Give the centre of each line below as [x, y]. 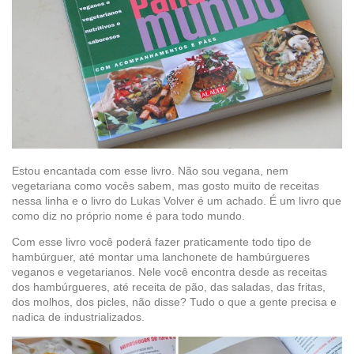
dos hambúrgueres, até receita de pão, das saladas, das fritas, [169, 287]
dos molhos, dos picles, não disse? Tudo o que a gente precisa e [174, 302]
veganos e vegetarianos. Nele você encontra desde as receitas [169, 272]
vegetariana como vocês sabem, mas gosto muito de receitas [166, 185]
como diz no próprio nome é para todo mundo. [128, 215]
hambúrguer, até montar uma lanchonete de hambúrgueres [161, 257]
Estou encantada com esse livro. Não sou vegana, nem [150, 170]
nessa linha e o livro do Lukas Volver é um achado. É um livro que [177, 200]
